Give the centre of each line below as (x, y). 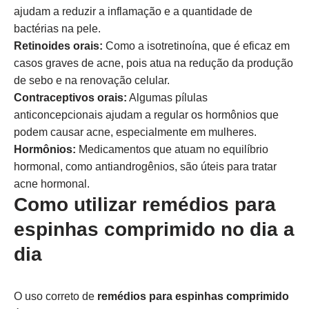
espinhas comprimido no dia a (154, 229)
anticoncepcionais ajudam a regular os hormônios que (146, 115)
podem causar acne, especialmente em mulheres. (135, 132)
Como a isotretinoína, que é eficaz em (196, 46)
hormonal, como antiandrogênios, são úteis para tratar (145, 167)
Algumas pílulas (167, 98)
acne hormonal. (52, 184)
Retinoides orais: (58, 46)
